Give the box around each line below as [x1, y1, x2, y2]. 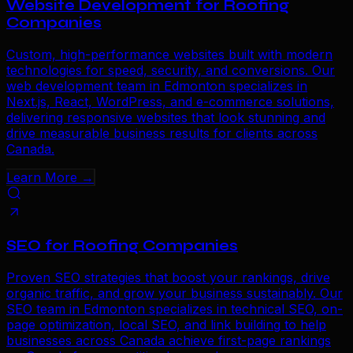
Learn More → [6, 169, 94, 185]
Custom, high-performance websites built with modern [6, 46, 333, 62]
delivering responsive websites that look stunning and [6, 109, 325, 125]
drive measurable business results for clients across [6, 124, 318, 141]
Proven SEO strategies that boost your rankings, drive [6, 269, 330, 286]
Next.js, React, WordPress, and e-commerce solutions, [6, 93, 334, 110]
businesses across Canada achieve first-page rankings [6, 333, 331, 349]
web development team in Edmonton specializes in [6, 77, 307, 94]
